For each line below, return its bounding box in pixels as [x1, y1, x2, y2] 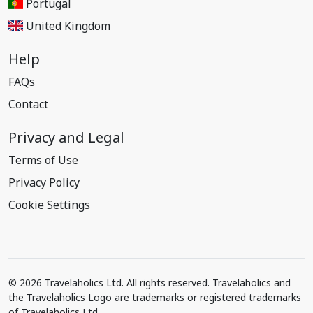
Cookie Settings [8, 197, 90, 212]
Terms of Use [8, 152, 78, 168]
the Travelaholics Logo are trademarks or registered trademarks [8, 291, 301, 304]
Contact [8, 96, 48, 112]
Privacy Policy [8, 175, 80, 190]
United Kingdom [26, 18, 111, 34]
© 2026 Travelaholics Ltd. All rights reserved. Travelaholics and [8, 276, 291, 289]
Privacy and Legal [8, 128, 124, 147]
